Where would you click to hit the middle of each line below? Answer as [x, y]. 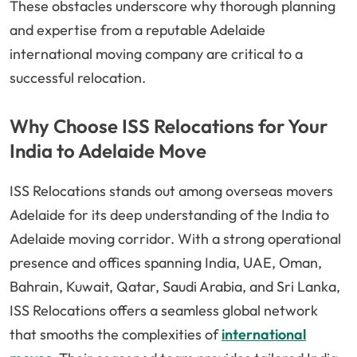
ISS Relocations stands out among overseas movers [171, 191]
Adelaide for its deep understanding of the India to [169, 215]
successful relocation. [78, 78]
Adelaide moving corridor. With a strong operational [175, 239]
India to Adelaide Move [108, 151]
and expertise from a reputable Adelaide [137, 30]
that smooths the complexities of [116, 335]
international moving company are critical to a [156, 54]
